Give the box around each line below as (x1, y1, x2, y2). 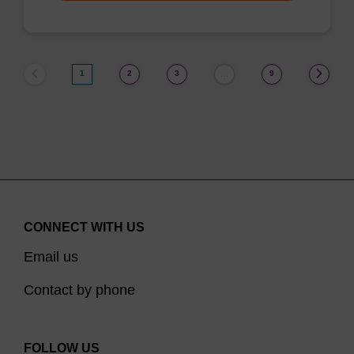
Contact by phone (24, 282, 135, 298)
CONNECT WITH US (24, 220, 145, 234)
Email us (24, 249, 78, 265)
